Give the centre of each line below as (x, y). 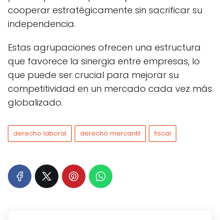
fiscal (163, 134)
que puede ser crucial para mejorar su (93, 75)
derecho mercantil (110, 134)
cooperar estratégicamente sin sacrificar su (105, 10)
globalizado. (35, 103)
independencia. (42, 24)
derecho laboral (40, 134)
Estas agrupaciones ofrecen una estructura (104, 48)
